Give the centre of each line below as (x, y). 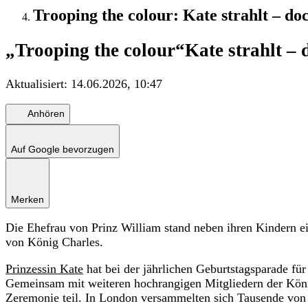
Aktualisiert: (38, 84)
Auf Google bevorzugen (63, 149)
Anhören (46, 114)
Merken (27, 199)
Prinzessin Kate (44, 268)
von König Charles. (54, 242)
